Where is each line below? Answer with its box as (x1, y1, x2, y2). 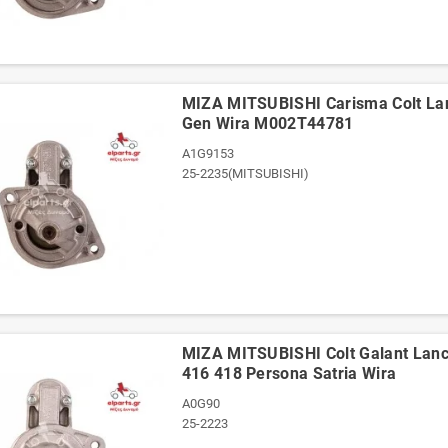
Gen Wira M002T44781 (181, 114, 354, 133)
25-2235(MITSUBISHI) (181, 166, 309, 181)
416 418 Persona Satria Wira (181, 364, 397, 383)
